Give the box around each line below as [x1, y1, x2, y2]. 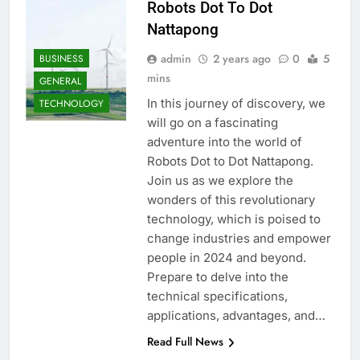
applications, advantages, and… [146, 308, 325, 324]
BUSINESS [39, 51, 84, 66]
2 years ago [212, 51, 271, 67]
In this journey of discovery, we [146, 96, 325, 112]
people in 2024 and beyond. [146, 250, 306, 266]
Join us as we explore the [146, 173, 293, 189]
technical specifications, [146, 288, 288, 305]
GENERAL [39, 73, 81, 88]
